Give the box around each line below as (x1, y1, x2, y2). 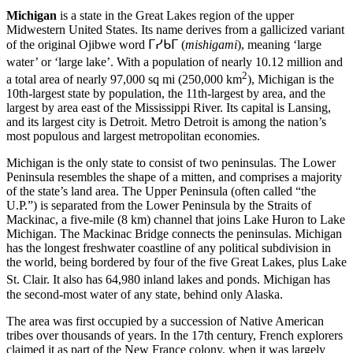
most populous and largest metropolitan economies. (6, 129, 260, 143)
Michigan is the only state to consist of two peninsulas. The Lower (6, 156, 336, 170)
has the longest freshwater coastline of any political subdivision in (6, 241, 331, 255)
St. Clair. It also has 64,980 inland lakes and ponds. (6, 273, 260, 287)
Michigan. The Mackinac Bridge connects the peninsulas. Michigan (6, 227, 342, 241)
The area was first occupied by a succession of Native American (6, 314, 324, 328)
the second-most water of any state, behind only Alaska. (6, 287, 283, 301)
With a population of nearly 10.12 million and (113, 55, 343, 69)
